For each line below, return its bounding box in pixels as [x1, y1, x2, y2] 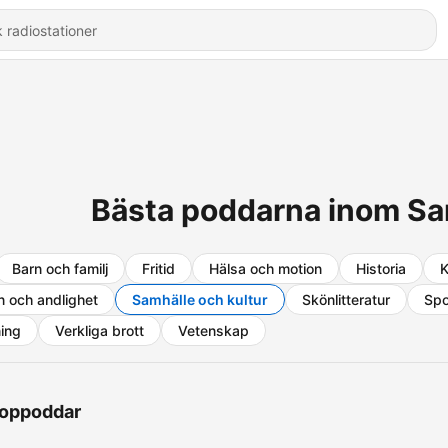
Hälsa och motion [209, 260, 322, 277]
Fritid [142, 260, 175, 277]
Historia [356, 260, 406, 277]
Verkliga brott [55, 322, 144, 339]
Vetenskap [178, 322, 249, 339]
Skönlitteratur [302, 291, 390, 308]
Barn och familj [12, 260, 108, 277]
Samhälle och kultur [132, 291, 268, 308]
